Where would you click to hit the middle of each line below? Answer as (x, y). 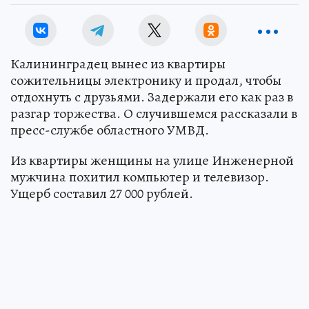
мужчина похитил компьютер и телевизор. (140, 177)
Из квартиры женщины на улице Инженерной (152, 160)
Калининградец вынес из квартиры (118, 64)
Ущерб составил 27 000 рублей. (102, 193)
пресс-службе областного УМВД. (110, 130)
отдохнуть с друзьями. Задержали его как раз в (152, 97)
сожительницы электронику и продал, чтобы (146, 80)
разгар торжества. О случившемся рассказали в (154, 113)
